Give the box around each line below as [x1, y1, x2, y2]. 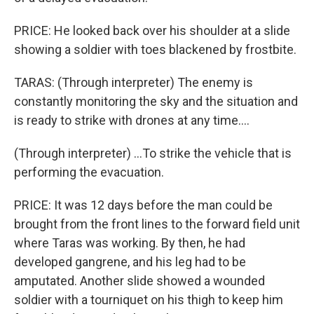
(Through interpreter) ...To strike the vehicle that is [14, 146, 292, 161]
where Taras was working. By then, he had [14, 235, 245, 250]
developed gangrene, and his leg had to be [14, 254, 246, 269]
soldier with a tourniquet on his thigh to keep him [14, 292, 283, 307]
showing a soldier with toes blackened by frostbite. [14, 42, 296, 57]
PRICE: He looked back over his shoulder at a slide [14, 23, 290, 38]
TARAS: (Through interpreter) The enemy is [14, 75, 253, 90]
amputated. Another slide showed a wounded [14, 273, 265, 288]
